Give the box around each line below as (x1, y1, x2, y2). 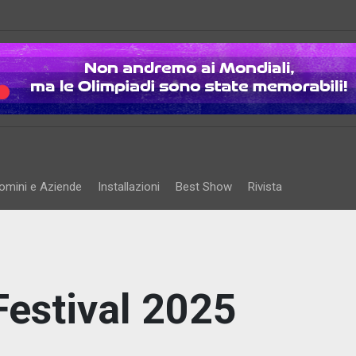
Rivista (248, 180, 282, 194)
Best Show (176, 180, 232, 194)
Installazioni (98, 180, 160, 194)
